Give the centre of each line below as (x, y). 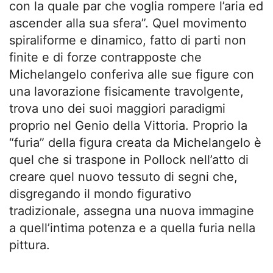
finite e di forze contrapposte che (105, 57)
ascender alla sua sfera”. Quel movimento (128, 23)
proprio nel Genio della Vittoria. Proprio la (128, 126)
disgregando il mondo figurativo (100, 194)
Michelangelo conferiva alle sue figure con (132, 74)
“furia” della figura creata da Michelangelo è (135, 143)
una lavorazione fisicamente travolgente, (126, 91)
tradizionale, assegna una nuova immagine (132, 211)
